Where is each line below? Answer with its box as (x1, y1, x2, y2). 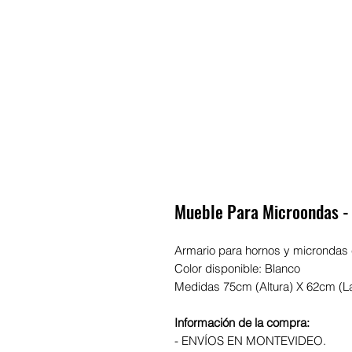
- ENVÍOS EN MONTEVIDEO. (174, 333, 326, 348)
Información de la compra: (174, 315, 310, 330)
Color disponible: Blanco (174, 261, 300, 276)
